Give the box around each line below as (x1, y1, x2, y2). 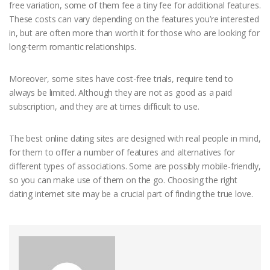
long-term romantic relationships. (9, 41, 136, 53)
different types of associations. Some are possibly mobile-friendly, (9, 160, 261, 172)
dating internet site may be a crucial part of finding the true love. (9, 188, 253, 200)
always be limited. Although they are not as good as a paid (9, 87, 232, 99)
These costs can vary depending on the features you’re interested (9, 13, 260, 25)
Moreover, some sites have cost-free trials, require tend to (9, 73, 233, 85)
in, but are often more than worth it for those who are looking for (9, 27, 260, 39)
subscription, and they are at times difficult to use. (9, 101, 199, 113)
